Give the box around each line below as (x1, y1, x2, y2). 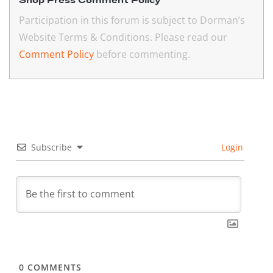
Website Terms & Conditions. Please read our (19, 30, 227, 44)
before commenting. (94, 48, 190, 62)
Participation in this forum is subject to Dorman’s (19, 13, 245, 27)
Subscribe (30, 141, 72, 154)
